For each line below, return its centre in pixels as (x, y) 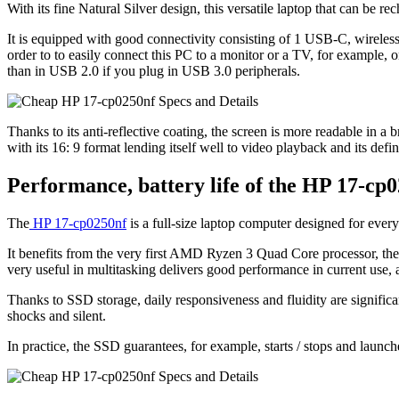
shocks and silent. (57, 315)
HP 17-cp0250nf (78, 223)
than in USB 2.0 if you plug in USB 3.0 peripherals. (154, 70)
